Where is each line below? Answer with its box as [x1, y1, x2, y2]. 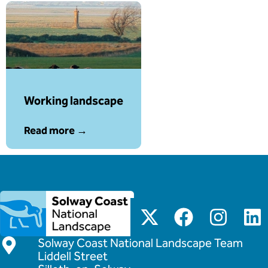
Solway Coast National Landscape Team [37, 236, 243, 251]
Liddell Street [37, 249, 108, 264]
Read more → [24, 123, 87, 137]
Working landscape [24, 93, 123, 108]
